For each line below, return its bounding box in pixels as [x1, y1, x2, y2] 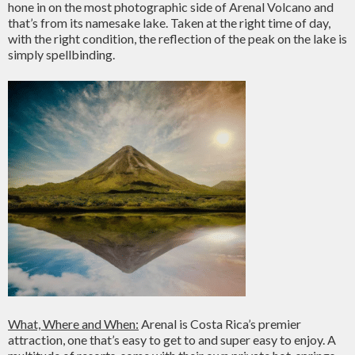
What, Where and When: [8, 316, 139, 331]
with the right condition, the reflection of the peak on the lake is [8, 31, 347, 46]
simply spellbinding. [8, 47, 115, 62]
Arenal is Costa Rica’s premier [139, 316, 301, 331]
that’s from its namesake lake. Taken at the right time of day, [8, 15, 330, 30]
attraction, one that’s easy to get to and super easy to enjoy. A [8, 332, 336, 347]
